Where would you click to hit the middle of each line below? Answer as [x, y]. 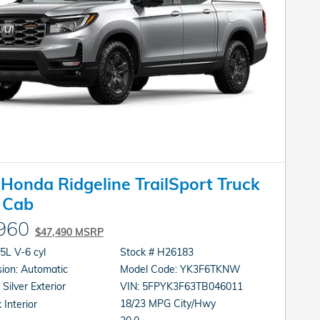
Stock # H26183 [157, 252]
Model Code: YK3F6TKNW [181, 269]
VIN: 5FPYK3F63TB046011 [193, 286]
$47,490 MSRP [69, 232]
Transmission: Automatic [44, 269]
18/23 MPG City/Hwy [168, 304]
